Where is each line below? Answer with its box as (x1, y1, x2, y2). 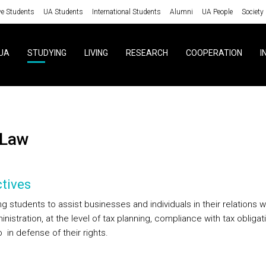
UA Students (43, 7, 83, 16)
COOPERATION (185, 48, 242, 58)
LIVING (84, 48, 108, 58)
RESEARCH (125, 48, 168, 58)
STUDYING (27, 48, 66, 58)
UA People (201, 7, 233, 16)
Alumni (169, 7, 193, 16)
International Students (91, 7, 161, 16)
